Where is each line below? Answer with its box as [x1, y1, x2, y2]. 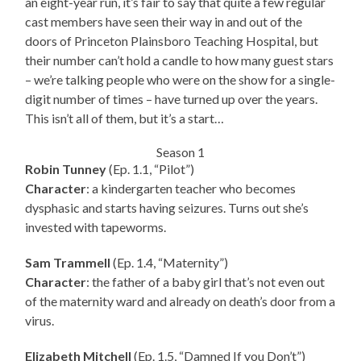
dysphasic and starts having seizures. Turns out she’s [25, 200, 309, 216]
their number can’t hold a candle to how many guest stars [25, 52, 334, 68]
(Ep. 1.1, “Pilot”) [109, 161, 195, 177]
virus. [25, 313, 55, 329]
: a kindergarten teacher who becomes [86, 180, 297, 197]
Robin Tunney [25, 161, 110, 177]
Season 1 [156, 144, 205, 160]
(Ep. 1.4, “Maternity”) [110, 255, 229, 271]
